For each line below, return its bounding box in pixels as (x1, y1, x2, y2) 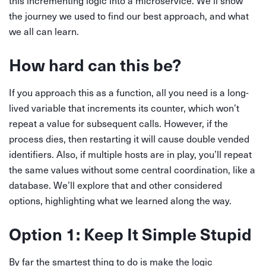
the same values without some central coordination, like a (9, 163, 255, 176)
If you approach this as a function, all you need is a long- (9, 85, 249, 99)
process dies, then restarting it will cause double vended (9, 132, 249, 145)
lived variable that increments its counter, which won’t (9, 101, 239, 114)
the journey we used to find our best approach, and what (9, 9, 249, 22)
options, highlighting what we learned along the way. (9, 194, 232, 207)
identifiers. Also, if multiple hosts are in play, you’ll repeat (9, 147, 252, 160)
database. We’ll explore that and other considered (9, 178, 222, 191)
